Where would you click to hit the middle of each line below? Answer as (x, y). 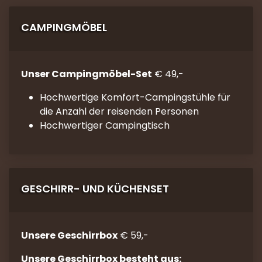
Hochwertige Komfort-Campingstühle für (135, 97)
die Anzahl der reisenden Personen (119, 111)
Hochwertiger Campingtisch (104, 125)
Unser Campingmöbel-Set (86, 74)
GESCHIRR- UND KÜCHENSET (95, 188)
